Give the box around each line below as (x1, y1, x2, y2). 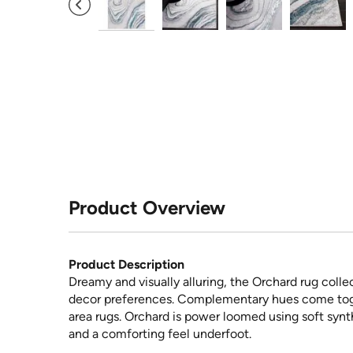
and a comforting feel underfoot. (69, 326, 251, 342)
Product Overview (69, 196, 225, 220)
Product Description (69, 257, 184, 273)
